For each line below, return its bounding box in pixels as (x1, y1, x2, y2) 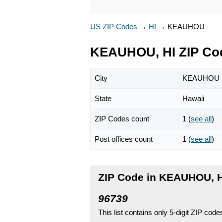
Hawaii (182, 94, 204, 103)
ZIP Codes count (95, 114, 149, 123)
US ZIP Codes (90, 22, 137, 31)
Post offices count (95, 134, 153, 143)
